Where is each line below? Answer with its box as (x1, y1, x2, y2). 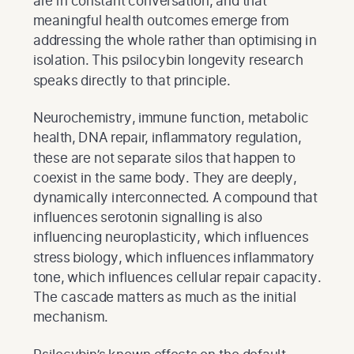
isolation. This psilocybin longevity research (33, 51, 303, 69)
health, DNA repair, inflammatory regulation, (33, 129, 301, 146)
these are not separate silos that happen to (33, 149, 296, 166)
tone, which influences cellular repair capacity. (33, 268, 321, 285)
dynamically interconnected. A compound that (33, 188, 318, 205)
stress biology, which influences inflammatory (33, 248, 314, 265)
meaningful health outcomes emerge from (33, 11, 289, 28)
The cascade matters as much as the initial (33, 288, 297, 305)
